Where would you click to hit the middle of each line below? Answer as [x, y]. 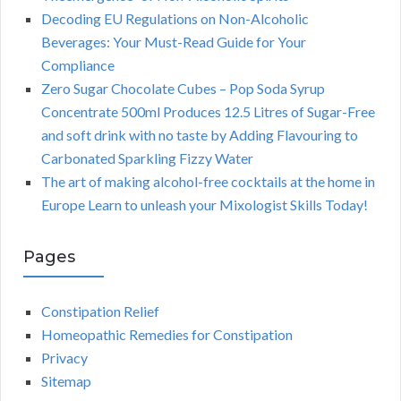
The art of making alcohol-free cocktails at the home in [208, 182]
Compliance [78, 65]
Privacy [64, 358]
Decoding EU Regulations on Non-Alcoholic [175, 19]
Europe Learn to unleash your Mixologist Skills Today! [205, 205]
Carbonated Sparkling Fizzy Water [147, 158]
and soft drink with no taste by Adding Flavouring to [200, 135]
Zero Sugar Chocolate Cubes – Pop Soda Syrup [183, 89]
